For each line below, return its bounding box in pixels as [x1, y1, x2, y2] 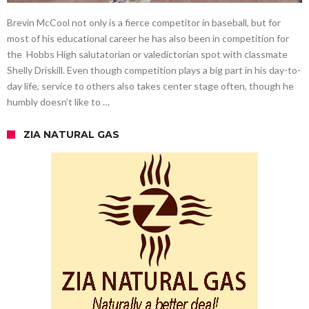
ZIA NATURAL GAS [23, 128, 119, 141]
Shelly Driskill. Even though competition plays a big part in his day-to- [7, 63, 301, 76]
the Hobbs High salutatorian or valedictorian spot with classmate [7, 48, 288, 60]
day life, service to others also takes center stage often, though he [7, 79, 294, 92]
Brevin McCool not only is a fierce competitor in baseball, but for [7, 16, 281, 28]
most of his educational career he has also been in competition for [7, 32, 289, 44]
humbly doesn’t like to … [7, 95, 110, 108]
